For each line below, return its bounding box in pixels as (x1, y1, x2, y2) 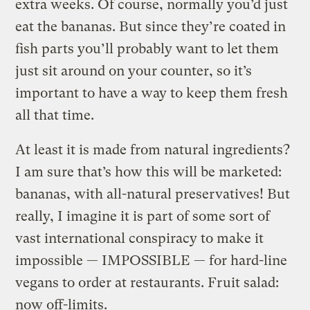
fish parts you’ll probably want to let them (15, 40, 280, 57)
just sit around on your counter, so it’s (15, 62, 253, 79)
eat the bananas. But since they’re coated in (15, 18, 286, 35)
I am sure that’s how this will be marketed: (15, 163, 282, 180)
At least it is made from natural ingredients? (15, 141, 291, 158)
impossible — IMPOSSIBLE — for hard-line (15, 252, 288, 268)
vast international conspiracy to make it (15, 230, 264, 246)
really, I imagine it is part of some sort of (15, 208, 271, 224)
